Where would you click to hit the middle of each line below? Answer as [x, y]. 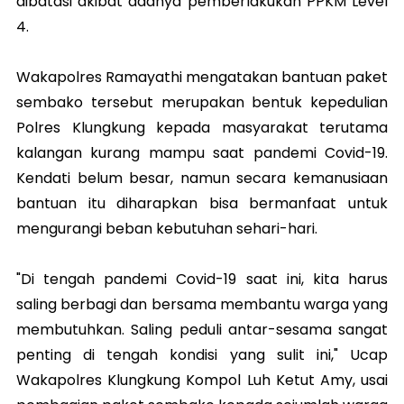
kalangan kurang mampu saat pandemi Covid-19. [202, 153]
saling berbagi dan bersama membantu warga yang [202, 304]
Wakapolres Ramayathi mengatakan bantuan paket [202, 77]
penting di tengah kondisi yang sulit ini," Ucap [202, 355]
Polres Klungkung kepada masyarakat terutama [202, 128]
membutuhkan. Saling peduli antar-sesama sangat [202, 330]
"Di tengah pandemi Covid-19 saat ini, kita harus [202, 279]
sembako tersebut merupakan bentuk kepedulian [202, 102]
